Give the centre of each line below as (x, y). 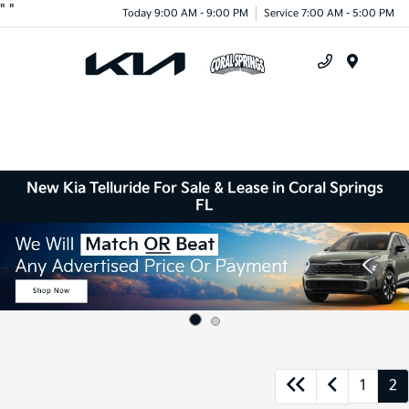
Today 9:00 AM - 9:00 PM (185, 13)
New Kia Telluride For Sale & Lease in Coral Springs (204, 188)
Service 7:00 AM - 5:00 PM (329, 13)
